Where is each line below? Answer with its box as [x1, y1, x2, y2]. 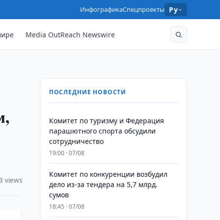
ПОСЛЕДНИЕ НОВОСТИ [49, 88, 127, 96]
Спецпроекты [123, 5, 165, 14]
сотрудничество [49, 137, 104, 146]
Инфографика [80, 5, 123, 14]
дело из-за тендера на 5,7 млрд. [49, 180, 158, 189]
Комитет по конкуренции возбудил [49, 169, 167, 179]
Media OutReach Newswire [26, 29, 115, 39]
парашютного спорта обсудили [49, 126, 156, 136]
